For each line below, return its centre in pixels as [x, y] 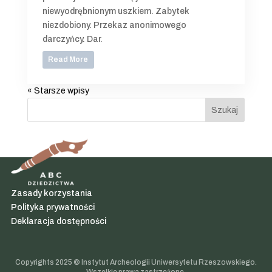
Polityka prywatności [53, 208]
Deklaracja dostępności [58, 222]
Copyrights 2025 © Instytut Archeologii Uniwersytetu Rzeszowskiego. [136, 263]
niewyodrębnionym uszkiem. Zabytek [116, 12]
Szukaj [225, 110]
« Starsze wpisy [58, 91]
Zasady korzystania [51, 194]
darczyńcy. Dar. [72, 39]
